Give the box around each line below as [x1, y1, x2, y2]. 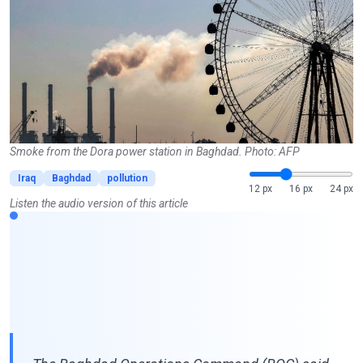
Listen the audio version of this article [10, 196, 188, 210]
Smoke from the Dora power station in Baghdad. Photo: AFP [10, 144, 300, 158]
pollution [107, 172, 147, 184]
